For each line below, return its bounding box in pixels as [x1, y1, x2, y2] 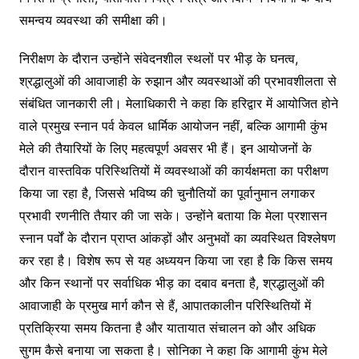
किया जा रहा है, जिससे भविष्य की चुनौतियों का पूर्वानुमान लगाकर [18, 184, 315, 201]
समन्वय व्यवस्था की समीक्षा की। [18, 11, 167, 28]
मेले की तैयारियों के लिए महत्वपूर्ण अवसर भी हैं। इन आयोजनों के [18, 139, 312, 156]
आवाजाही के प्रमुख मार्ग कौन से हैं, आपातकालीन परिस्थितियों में [18, 296, 311, 313]
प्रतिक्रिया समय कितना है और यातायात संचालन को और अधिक [18, 319, 316, 336]
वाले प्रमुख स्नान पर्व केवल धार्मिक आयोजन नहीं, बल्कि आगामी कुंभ [18, 117, 327, 134]
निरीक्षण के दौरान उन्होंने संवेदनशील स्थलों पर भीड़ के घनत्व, [18, 50, 298, 67]
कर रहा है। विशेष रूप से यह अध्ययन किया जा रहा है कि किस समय [18, 252, 333, 268]
